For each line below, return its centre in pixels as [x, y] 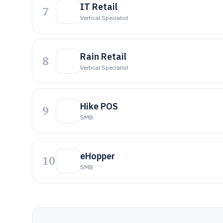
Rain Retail [103, 56]
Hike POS [99, 106]
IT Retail [99, 7]
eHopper [98, 156]
